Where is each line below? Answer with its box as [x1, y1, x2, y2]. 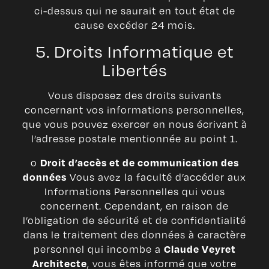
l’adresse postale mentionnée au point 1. [31, 131, 238, 146]
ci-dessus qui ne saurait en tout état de [34, 4, 235, 18]
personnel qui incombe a [33, 242, 164, 256]
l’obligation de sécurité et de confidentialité [23, 213, 246, 228]
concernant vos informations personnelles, [25, 103, 244, 117]
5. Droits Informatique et [35, 39, 234, 63]
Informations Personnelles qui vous [44, 184, 225, 199]
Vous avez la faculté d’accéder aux [67, 170, 246, 184]
